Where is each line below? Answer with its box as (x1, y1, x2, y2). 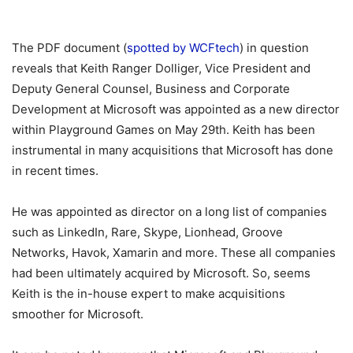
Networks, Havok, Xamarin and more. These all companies (12, 244, 336, 260)
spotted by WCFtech (127, 39, 240, 55)
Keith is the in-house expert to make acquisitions (12, 285, 285, 301)
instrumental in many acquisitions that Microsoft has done (12, 142, 333, 158)
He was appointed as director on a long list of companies (12, 203, 327, 219)
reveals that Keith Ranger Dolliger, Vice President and (12, 60, 310, 76)
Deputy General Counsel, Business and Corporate (12, 80, 290, 96)
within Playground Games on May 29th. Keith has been (12, 121, 315, 137)
